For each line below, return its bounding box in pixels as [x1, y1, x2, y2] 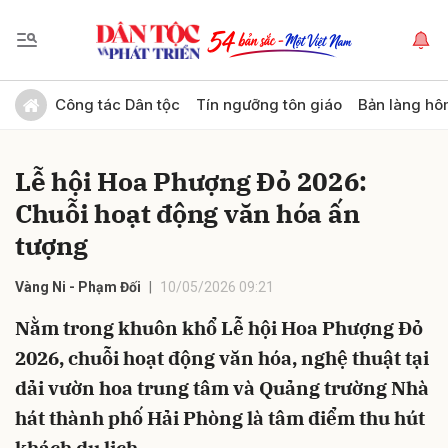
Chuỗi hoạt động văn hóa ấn [15, 196, 360, 230]
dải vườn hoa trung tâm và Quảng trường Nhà [15, 376, 429, 400]
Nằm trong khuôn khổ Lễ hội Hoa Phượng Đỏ [15, 316, 423, 340]
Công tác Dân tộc [55, 95, 180, 114]
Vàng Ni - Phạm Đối [15, 279, 141, 295]
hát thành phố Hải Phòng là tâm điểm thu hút [15, 406, 425, 430]
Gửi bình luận [5, 84, 136, 106]
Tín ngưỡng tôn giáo [196, 95, 342, 114]
